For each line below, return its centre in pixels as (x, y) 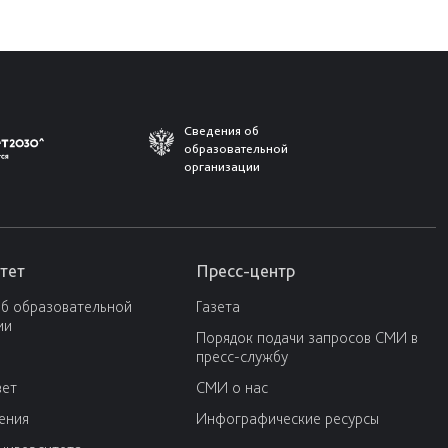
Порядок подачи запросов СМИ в (307, 338)
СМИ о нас (232, 388)
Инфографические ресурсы (287, 419)
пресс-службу (242, 357)
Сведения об (221, 131)
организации (222, 167)
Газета (218, 307)
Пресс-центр (245, 271)
